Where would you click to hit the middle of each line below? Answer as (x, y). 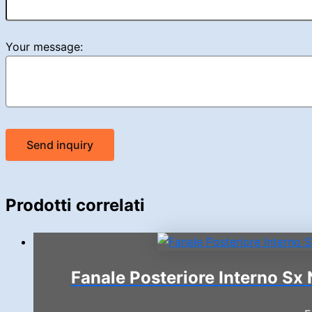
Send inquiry (60, 145)
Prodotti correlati (75, 205)
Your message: (44, 46)
